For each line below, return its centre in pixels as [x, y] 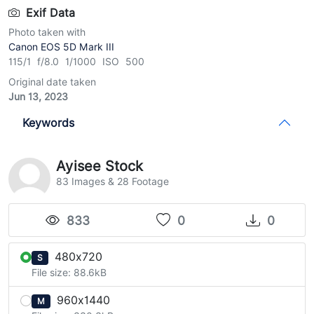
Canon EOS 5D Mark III [61, 47]
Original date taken [52, 82]
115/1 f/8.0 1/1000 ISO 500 [76, 62]
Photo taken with [47, 32]
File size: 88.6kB [69, 273]
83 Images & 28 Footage [112, 182]
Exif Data [49, 13]
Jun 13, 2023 [38, 97]
